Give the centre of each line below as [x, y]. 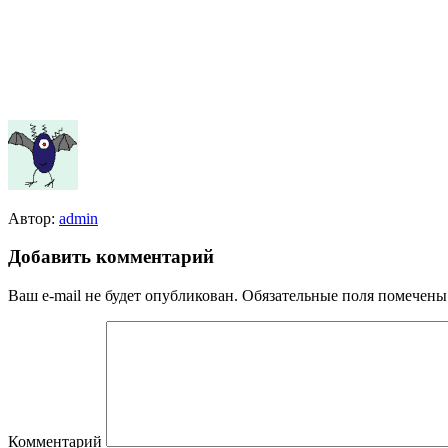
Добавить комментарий [111, 257]
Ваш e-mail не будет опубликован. [123, 296]
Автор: [33, 218]
